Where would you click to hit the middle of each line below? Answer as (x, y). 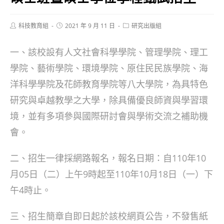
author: (19, 33)
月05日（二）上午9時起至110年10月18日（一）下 (111, 174)
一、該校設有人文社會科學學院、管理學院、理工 (109, 52)
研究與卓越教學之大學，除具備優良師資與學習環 (109, 100)
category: (135, 33)
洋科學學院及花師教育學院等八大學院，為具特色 (109, 84)
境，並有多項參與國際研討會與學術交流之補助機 (109, 116)
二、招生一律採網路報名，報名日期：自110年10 (108, 158)
